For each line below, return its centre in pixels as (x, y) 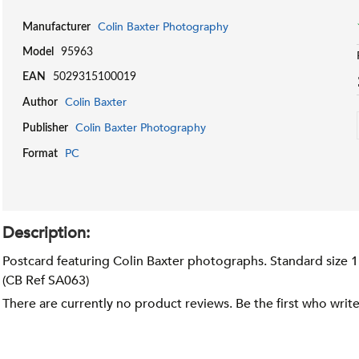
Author (40, 103)
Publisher (46, 129)
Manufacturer (57, 28)
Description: (47, 233)
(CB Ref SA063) (46, 281)
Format (40, 154)
